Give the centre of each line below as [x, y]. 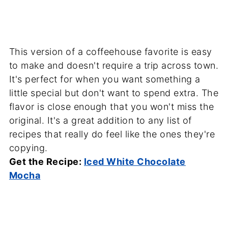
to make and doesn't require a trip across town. [114, 65]
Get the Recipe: [46, 161]
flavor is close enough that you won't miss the [111, 106]
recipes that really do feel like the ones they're [112, 134]
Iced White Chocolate [135, 161]
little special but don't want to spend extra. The [114, 93]
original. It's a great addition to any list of [100, 120]
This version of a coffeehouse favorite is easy [110, 51]
